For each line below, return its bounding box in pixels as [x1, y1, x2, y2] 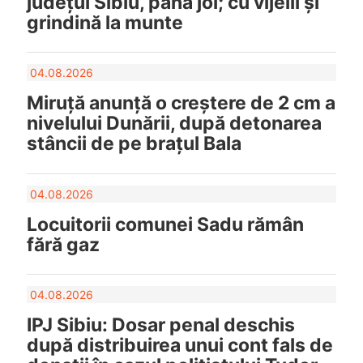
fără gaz [26, 233, 100, 256]
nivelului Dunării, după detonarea [26, 112, 322, 135]
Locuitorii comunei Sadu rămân [26, 212, 304, 236]
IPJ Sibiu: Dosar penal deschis [26, 314, 295, 337]
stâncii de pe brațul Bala [26, 132, 241, 156]
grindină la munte [26, 11, 183, 34]
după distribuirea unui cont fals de [26, 334, 333, 357]
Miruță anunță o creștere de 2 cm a [26, 92, 335, 115]
